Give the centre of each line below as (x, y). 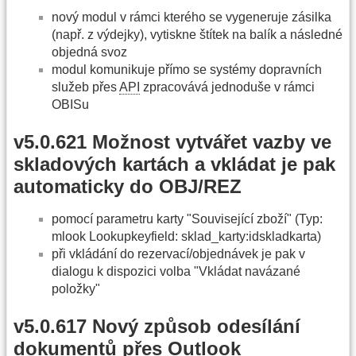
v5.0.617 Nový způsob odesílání (157, 327)
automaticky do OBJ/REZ (128, 186)
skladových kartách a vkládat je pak (174, 164)
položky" (76, 288)
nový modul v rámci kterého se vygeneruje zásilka (192, 17)
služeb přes (85, 87)
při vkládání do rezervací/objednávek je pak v (178, 253)
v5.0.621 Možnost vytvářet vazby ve (172, 141)
